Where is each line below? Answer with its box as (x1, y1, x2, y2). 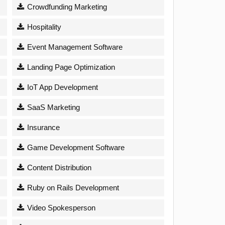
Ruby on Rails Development (25, 183, 120, 192)
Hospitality (25, 22, 62, 31)
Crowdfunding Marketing (25, 2, 107, 11)
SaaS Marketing (25, 102, 80, 111)
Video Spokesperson (25, 203, 96, 212)
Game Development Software (25, 143, 125, 152)
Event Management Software (25, 42, 123, 51)
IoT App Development (25, 82, 98, 91)
